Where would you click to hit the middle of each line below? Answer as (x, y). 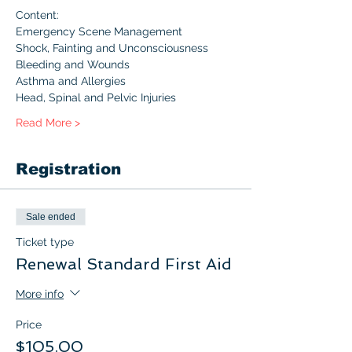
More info (40, 293)
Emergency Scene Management (99, 31)
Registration (68, 169)
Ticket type (45, 242)
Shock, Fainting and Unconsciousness (112, 48)
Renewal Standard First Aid (124, 264)
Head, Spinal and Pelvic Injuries (96, 97)
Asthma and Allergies (71, 81)
